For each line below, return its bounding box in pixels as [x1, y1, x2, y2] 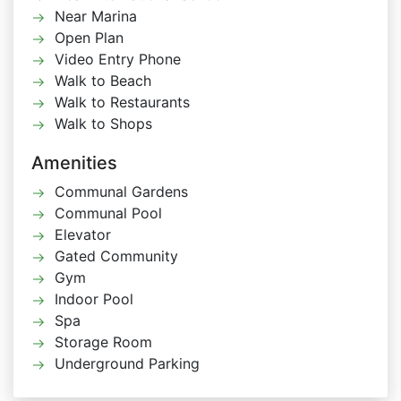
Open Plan [55, 29, 124, 47]
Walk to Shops [55, 115, 152, 132]
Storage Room [55, 333, 152, 351]
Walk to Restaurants [55, 93, 190, 111]
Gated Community [55, 247, 178, 265]
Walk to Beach [55, 72, 151, 90]
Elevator [55, 226, 111, 243]
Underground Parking [55, 354, 200, 372]
